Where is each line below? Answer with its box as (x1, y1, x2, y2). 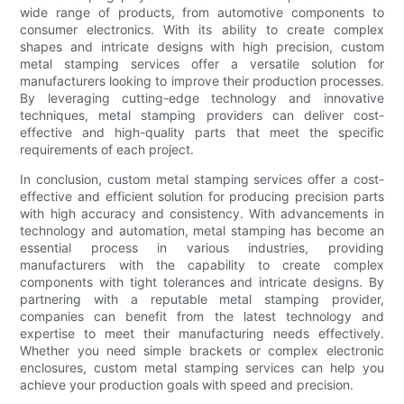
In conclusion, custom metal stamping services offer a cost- (20, 171, 384, 188)
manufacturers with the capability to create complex (20, 257, 384, 273)
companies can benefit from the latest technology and (20, 308, 384, 325)
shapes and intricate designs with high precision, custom (20, 39, 384, 55)
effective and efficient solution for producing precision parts (20, 188, 384, 205)
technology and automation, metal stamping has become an (20, 223, 384, 239)
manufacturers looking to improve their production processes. (20, 73, 384, 89)
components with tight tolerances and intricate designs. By (20, 274, 384, 290)
